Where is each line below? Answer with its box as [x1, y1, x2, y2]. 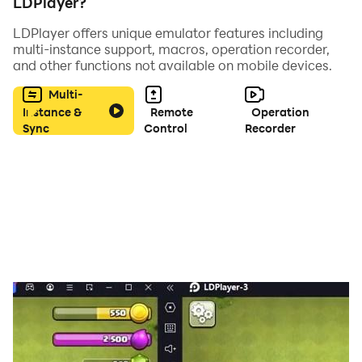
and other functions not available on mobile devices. [13, 57, 332, 74]
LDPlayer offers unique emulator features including [13, 24, 323, 41]
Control [143, 120, 187, 136]
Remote [149, 104, 193, 120]
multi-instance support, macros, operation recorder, [13, 40, 330, 57]
